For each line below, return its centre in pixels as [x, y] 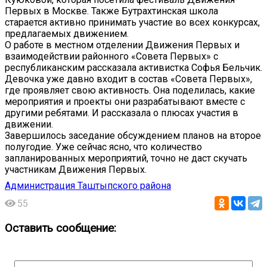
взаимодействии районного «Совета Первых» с [111, 57]
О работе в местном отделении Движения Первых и [122, 45]
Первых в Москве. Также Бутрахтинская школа [111, 11]
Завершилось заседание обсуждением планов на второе [133, 136]
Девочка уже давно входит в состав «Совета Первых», [128, 79]
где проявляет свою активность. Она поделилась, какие [130, 91]
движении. [29, 125]
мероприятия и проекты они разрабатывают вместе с [125, 102]
